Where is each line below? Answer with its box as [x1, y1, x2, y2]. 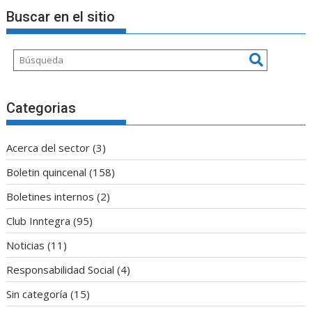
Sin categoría [6, 287, 68, 302]
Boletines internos [6, 189, 95, 204]
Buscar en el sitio [6, 8, 116, 25]
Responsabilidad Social [6, 263, 115, 277]
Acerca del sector [6, 141, 91, 155]
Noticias [6, 238, 45, 253]
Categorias [6, 100, 77, 117]
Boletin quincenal [6, 165, 87, 180]
